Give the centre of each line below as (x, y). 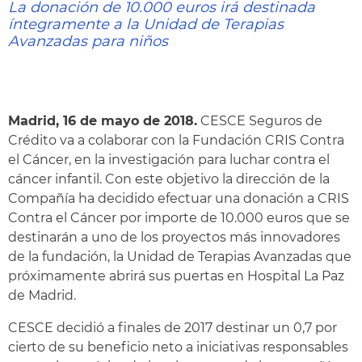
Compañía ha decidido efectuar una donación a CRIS (179, 198)
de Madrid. (42, 295)
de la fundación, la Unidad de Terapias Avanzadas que (180, 257)
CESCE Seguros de (260, 121)
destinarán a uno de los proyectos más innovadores (174, 237)
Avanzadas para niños (88, 41)
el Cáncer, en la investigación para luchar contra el (169, 160)
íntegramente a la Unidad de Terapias (146, 24)
